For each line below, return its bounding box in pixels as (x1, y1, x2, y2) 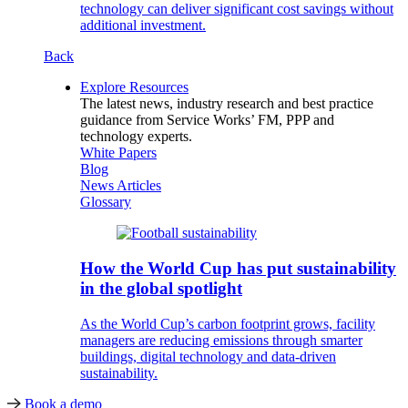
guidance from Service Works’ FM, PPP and (80, 112, 334, 128)
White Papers (80, 145, 157, 161)
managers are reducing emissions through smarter (80, 331, 362, 348)
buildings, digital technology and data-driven (80, 348, 336, 364)
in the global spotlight (80, 279, 242, 299)
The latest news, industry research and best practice (80, 96, 373, 112)
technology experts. (80, 128, 192, 145)
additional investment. (80, 17, 206, 34)
